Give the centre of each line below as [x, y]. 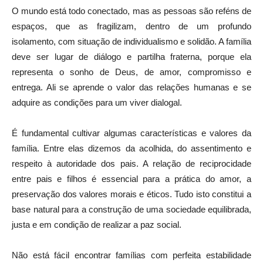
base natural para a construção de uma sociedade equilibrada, [131, 209]
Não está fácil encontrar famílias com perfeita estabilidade [131, 255]
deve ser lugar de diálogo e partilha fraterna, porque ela [131, 56]
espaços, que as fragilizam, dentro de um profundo [131, 26]
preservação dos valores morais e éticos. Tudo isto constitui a [131, 194]
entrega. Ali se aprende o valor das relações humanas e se [131, 87]
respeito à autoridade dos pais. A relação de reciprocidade [131, 163]
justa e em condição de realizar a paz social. [97, 224]
